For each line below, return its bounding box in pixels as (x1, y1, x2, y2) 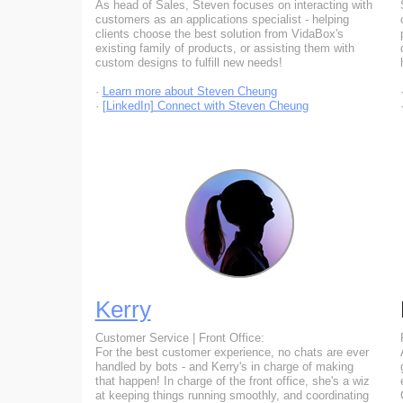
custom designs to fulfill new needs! (94, 56, 282, 69)
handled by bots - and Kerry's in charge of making (94, 360, 354, 373)
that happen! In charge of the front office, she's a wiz (94, 374, 370, 388)
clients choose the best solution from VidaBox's (94, 27, 344, 40)
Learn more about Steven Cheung (102, 85, 277, 98)
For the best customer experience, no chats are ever (94, 345, 369, 359)
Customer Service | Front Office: (94, 331, 264, 345)
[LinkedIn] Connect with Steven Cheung (102, 99, 309, 112)
